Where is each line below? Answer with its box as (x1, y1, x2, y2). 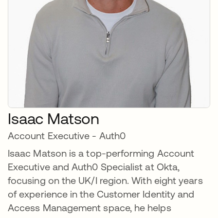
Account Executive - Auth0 (8, 130, 126, 142)
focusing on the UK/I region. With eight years (8, 175, 203, 186)
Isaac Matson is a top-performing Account (8, 147, 195, 159)
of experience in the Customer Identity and (8, 188, 195, 200)
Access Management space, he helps (8, 202, 171, 214)
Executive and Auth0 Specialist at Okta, (8, 161, 180, 173)
